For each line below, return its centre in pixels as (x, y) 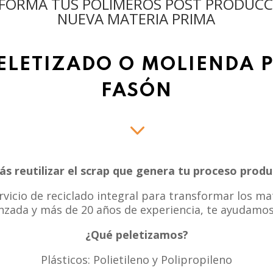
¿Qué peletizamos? (136, 234)
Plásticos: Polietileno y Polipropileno (136, 259)
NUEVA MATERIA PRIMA (136, 19)
